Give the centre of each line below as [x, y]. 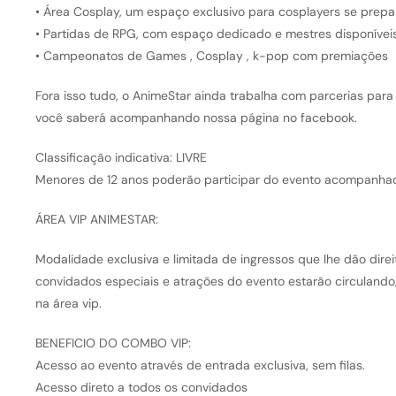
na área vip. [68, 304]
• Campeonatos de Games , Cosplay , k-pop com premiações [211, 56]
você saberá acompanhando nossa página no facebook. [196, 118]
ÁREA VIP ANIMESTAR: [96, 220]
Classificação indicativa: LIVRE [121, 158]
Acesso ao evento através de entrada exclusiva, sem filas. [200, 366]
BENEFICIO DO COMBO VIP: [113, 343]
